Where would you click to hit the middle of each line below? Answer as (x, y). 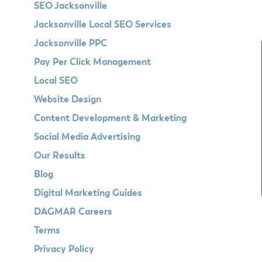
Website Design (67, 100)
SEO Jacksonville (70, 6)
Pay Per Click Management (92, 63)
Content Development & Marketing (110, 119)
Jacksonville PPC (70, 44)
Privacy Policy (64, 250)
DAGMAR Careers (73, 212)
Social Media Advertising (87, 137)
